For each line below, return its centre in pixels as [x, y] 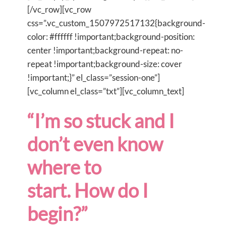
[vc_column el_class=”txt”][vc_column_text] [106, 91]
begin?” [58, 213]
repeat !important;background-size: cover [105, 64]
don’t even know [95, 144]
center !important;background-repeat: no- [105, 50]
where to [64, 167]
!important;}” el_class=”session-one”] [94, 77]
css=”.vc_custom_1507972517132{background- [116, 23]
